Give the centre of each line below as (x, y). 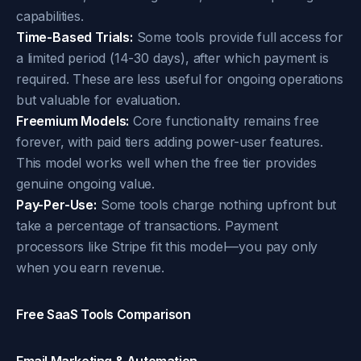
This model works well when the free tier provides (166, 163)
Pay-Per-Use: (56, 205)
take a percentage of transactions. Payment (147, 226)
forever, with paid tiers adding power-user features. (170, 142)
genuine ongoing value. (86, 184)
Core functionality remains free (224, 121)
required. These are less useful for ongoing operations (180, 79)
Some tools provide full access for (238, 37)
